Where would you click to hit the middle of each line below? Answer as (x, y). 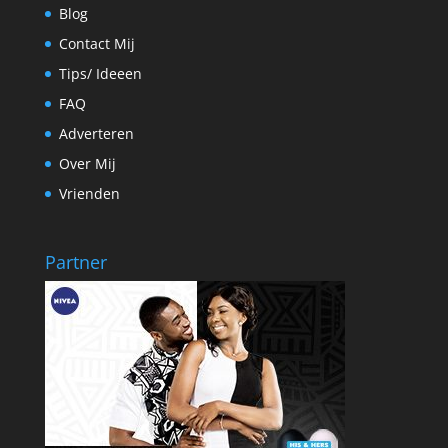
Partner (75, 262)
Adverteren (96, 133)
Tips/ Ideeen (100, 73)
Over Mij (87, 163)
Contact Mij (96, 43)
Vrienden (89, 193)
